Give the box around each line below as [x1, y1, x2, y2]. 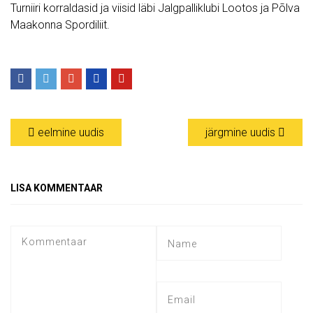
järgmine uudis [205, 126, 278, 140]
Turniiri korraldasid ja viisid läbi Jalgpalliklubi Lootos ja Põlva [10, 1, 300, 15]
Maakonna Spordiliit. [10, 18, 110, 32]
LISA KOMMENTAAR [10, 182, 103, 194]
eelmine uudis [35, 126, 104, 140]
